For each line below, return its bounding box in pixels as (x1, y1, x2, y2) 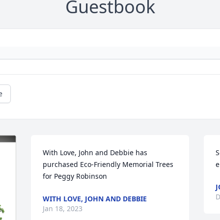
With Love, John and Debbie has (43, 148, 148, 157)
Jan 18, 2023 (43, 204, 83, 213)
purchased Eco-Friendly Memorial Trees (43, 160, 174, 169)
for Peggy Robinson (43, 171, 108, 181)
